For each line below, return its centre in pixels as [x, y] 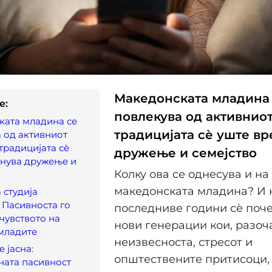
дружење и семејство [185, 153]
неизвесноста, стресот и [183, 243]
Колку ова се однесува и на [192, 175]
